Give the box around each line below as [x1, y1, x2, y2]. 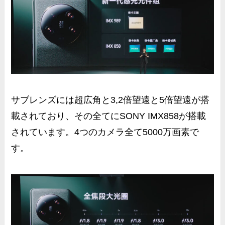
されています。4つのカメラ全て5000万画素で [11, 127, 199, 137]
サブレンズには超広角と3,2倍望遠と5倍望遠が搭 [11, 94, 210, 105]
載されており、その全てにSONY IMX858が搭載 [11, 110, 206, 121]
